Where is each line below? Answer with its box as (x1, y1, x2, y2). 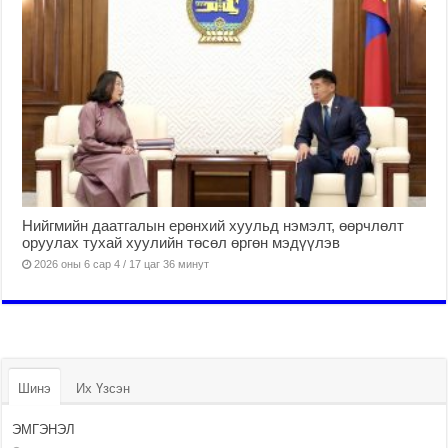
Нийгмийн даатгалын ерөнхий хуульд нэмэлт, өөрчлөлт (22, 217, 405, 235)
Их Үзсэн (76, 381, 131, 397)
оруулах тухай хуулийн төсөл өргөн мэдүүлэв (22, 234, 341, 252)
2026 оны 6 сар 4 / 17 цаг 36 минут (34, 258, 210, 271)
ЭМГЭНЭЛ (12, 422, 76, 438)
